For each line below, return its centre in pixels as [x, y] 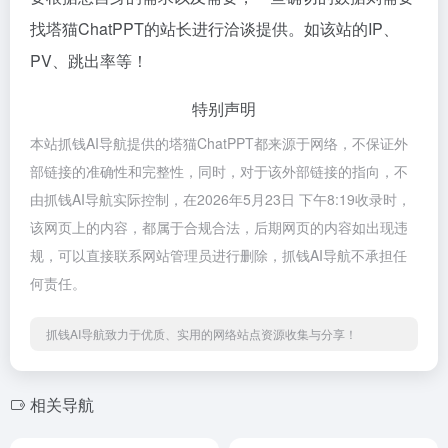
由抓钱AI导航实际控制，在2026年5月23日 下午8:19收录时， [220, 198]
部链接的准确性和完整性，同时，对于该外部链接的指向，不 [219, 170]
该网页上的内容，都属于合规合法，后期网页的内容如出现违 [219, 226]
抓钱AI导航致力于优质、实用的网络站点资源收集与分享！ [201, 333]
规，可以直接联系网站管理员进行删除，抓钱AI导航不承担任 [218, 254]
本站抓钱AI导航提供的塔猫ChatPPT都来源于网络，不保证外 [219, 142]
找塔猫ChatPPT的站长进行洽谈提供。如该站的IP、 [214, 28]
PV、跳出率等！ [89, 60]
